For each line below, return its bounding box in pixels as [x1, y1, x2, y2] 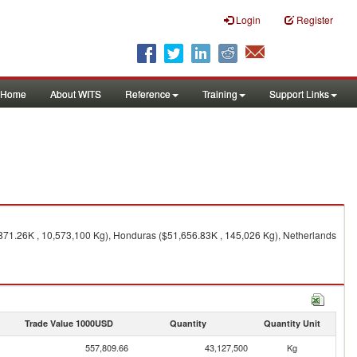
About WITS [50, 87, 101, 100]
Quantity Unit [263, 317, 320, 329]
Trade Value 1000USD [24, 317, 113, 329]
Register [296, 13, 333, 26]
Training [202, 87, 237, 100]
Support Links [269, 87, 329, 100]
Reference [125, 87, 171, 100]
